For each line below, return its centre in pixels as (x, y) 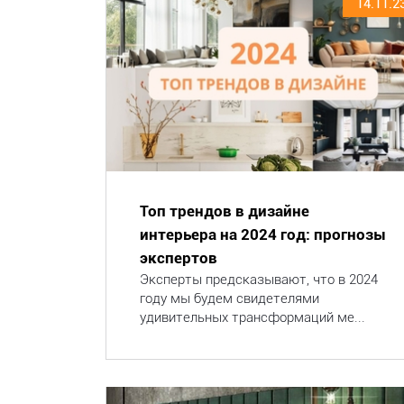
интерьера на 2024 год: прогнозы (263, 234)
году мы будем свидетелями (230, 298)
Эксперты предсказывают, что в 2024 (259, 280)
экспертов (179, 258)
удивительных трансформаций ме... (252, 317)
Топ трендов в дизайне (225, 211)
